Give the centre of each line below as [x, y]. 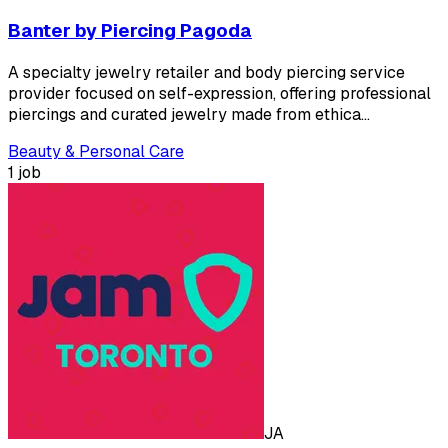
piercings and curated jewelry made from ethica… [189, 114]
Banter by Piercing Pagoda [130, 31]
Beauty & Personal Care [96, 151]
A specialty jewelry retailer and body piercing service [206, 72]
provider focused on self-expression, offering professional [219, 93]
